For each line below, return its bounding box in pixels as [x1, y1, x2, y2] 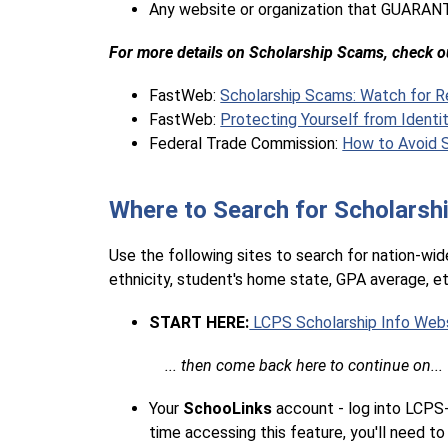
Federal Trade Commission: [149, 134, 343, 153]
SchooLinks [183, 399, 277, 418]
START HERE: [149, 313, 250, 332]
